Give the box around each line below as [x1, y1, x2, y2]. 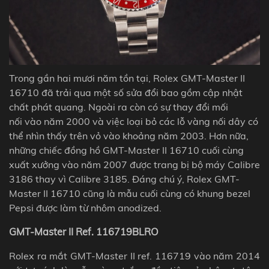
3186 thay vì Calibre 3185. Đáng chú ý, [9, 172, 187, 185]
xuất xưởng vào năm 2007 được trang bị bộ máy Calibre [9, 158, 260, 171]
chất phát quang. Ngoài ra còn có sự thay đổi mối [9, 100, 228, 113]
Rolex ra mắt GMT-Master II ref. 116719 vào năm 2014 [9, 250, 260, 262]
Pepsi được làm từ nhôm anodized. [9, 201, 164, 214]
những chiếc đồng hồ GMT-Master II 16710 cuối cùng [9, 144, 244, 156]
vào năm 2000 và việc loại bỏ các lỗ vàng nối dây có [22, 115, 258, 127]
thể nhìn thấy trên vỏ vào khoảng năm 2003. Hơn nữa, [9, 129, 249, 142]
